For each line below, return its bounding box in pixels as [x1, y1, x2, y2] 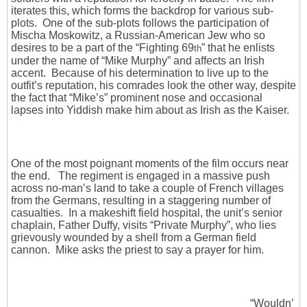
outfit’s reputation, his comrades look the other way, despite [11, 79, 296, 92]
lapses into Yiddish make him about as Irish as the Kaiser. [11, 104, 289, 116]
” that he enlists [201, 42, 275, 54]
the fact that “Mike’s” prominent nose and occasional [11, 92, 262, 104]
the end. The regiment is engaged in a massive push [11, 170, 270, 182]
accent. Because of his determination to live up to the [11, 67, 269, 79]
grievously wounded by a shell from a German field [11, 232, 256, 244]
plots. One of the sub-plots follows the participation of [11, 17, 269, 29]
